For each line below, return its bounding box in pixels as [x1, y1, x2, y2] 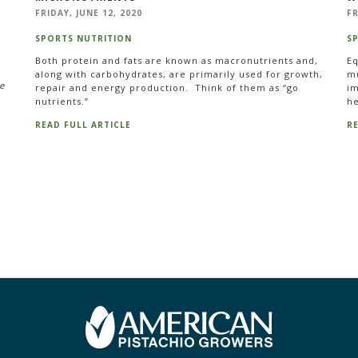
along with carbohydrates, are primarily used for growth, [34, 67, 323, 80]
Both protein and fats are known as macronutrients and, [34, 54, 318, 66]
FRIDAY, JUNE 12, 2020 [34, 7, 142, 19]
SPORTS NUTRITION [34, 33, 132, 45]
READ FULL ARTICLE [34, 119, 131, 131]
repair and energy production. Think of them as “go [34, 81, 299, 93]
